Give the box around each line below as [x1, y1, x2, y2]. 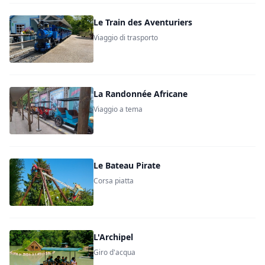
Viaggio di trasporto [93, 33, 159, 43]
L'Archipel [93, 231, 134, 243]
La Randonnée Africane [93, 88, 188, 99]
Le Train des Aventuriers [93, 17, 193, 28]
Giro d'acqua [93, 247, 136, 257]
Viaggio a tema [93, 104, 143, 114]
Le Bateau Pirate [93, 160, 161, 171]
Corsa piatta [93, 176, 134, 186]
